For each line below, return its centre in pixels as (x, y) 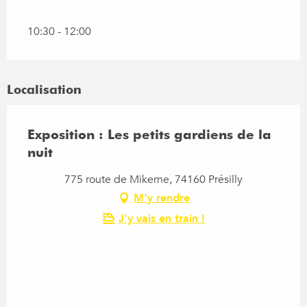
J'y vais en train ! (162, 218)
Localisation (44, 89)
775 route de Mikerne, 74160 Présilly (153, 179)
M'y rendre (162, 198)
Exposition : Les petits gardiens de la (149, 134)
